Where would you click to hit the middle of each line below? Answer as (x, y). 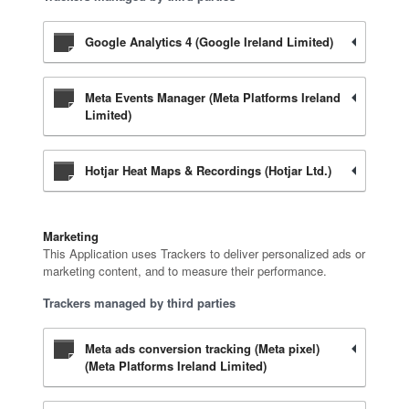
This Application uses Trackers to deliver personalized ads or (204, 253)
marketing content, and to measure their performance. (184, 271)
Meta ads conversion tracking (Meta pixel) (202, 348)
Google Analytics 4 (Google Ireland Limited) (209, 42)
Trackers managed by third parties (139, 303)
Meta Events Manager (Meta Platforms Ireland (212, 97)
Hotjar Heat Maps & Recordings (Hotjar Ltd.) (208, 170)
